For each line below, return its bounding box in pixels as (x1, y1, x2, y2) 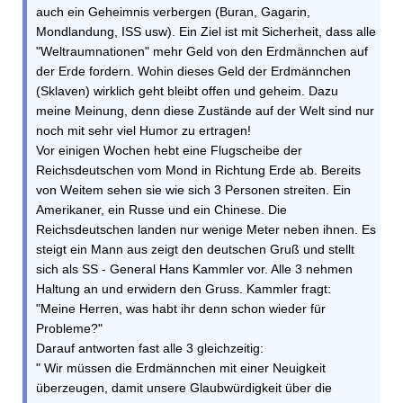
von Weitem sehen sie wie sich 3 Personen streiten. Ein (36, 183, 351, 197)
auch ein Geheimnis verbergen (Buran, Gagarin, (36, 4, 310, 19)
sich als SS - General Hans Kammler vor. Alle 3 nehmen (36, 262, 353, 276)
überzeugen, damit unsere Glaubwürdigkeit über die (36, 381, 332, 395)
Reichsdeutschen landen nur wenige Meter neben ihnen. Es (36, 222, 376, 237)
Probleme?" (36, 321, 103, 336)
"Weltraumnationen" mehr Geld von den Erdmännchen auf (36, 44, 368, 58)
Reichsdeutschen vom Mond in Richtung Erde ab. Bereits (36, 163, 361, 177)
